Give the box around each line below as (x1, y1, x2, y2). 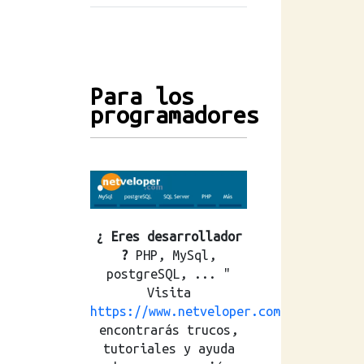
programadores (90, 102, 259, 128)
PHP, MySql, (128, 247, 216, 262)
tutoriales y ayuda (102, 340, 235, 356)
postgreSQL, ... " (106, 266, 231, 281)
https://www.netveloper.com (90, 303, 280, 318)
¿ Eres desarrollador (95, 228, 242, 244)
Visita (146, 284, 191, 300)
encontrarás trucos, (99, 322, 238, 337)
